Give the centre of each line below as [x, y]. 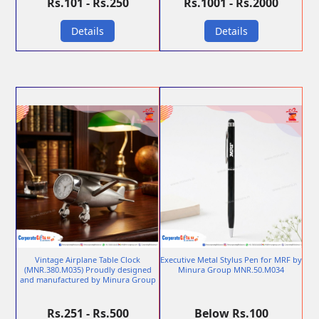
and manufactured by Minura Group [88, 280]
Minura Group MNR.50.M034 [231, 270]
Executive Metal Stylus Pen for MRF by [231, 260]
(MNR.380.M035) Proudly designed [88, 270]
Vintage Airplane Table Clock [88, 260]
